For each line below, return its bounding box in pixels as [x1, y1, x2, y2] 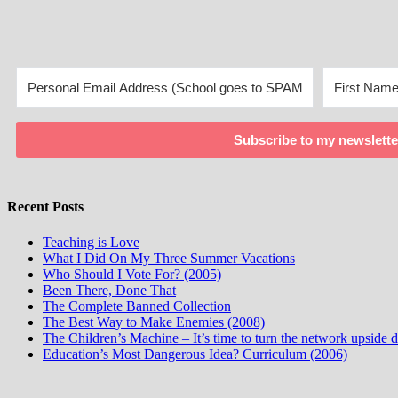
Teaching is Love [43, 234, 139, 250]
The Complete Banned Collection [43, 298, 231, 314]
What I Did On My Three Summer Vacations [43, 250, 295, 266]
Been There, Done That [43, 282, 176, 298]
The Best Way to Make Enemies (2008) [43, 314, 265, 330]
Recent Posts [7, 199, 84, 215]
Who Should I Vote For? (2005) [43, 266, 221, 282]
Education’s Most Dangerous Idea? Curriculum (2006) [43, 346, 347, 362]
